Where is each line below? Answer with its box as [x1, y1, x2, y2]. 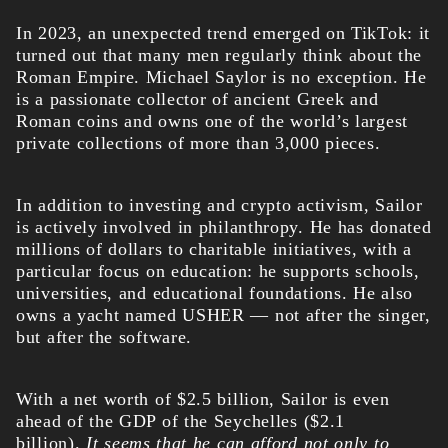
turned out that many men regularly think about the [16, 45, 423, 66]
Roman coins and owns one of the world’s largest [16, 111, 408, 132]
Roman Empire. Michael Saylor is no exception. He [16, 67, 427, 88]
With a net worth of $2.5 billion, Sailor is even [16, 389, 390, 410]
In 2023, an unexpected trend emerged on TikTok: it [16, 23, 431, 44]
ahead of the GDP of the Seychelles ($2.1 [16, 411, 346, 432]
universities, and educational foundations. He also [16, 283, 414, 304]
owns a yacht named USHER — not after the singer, [16, 305, 431, 326]
